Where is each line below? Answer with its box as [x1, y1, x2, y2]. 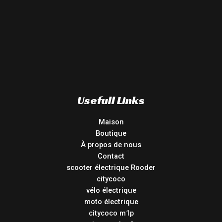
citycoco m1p [88, 209, 134, 218]
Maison [98, 117, 124, 127]
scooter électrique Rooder [66, 163, 156, 172]
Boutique [96, 129, 126, 138]
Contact [98, 152, 124, 161]
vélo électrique [86, 186, 136, 195]
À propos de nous [81, 140, 141, 150]
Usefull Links [77, 93, 145, 108]
